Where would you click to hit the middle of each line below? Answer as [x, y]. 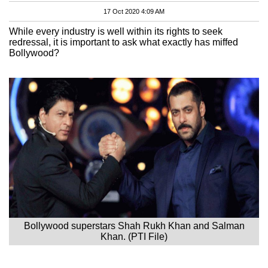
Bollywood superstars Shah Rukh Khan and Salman [134, 226]
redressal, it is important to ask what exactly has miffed [124, 42]
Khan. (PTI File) [134, 236]
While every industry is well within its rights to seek [116, 31]
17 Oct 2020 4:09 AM [134, 11]
